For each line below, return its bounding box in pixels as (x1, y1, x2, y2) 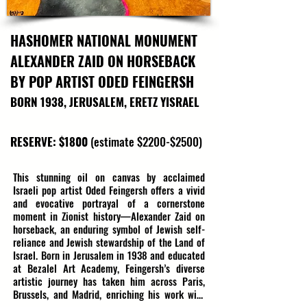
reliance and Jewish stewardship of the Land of (13, 234, 205, 249)
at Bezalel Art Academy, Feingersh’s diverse (13, 260, 205, 275)
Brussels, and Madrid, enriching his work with (13, 286, 205, 302)
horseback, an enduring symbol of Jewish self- (13, 221, 205, 236)
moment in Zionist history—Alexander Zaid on (13, 208, 205, 223)
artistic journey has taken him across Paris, (13, 273, 205, 288)
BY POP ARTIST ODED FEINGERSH (10, 71, 194, 92)
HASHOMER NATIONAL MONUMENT (10, 30, 197, 51)
